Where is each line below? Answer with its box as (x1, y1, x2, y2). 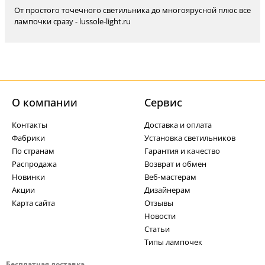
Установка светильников (144, 132, 235, 143)
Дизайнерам (144, 185, 190, 195)
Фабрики (12, 132, 45, 143)
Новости (144, 211, 176, 221)
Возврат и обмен (144, 159, 206, 169)
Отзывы (144, 198, 173, 208)
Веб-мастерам (144, 172, 196, 182)
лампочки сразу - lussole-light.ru (14, 16, 131, 27)
